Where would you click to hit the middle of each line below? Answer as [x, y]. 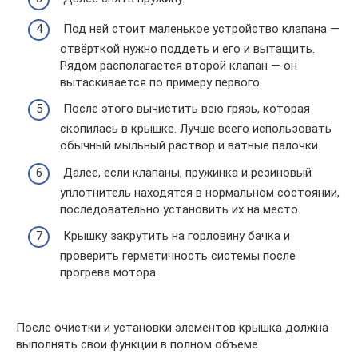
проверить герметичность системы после [178, 256]
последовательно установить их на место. [180, 209]
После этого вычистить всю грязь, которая [185, 109]
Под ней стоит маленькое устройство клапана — [200, 28]
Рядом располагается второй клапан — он [179, 65]
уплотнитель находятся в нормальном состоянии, [200, 192]
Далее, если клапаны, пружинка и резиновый [186, 172]
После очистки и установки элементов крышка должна [172, 328]
